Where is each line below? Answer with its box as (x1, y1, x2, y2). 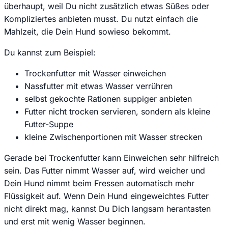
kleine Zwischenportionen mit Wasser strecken (24, 131, 202, 142)
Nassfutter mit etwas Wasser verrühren (24, 80, 173, 91)
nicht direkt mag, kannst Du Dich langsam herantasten (4, 203, 211, 214)
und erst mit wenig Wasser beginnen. (4, 216, 146, 226)
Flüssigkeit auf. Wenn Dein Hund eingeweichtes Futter (4, 190, 209, 201)
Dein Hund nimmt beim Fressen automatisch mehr (4, 178, 194, 188)
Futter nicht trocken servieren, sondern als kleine (24, 106, 210, 117)
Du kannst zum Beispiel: (4, 47, 96, 58)
